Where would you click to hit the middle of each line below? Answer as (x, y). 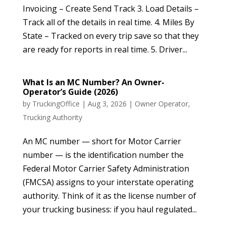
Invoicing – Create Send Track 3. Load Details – (110, 8)
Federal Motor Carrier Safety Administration (106, 168)
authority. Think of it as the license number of (109, 195)
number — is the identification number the (103, 155)
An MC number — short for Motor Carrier (102, 141)
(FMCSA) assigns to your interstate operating (108, 182)
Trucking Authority (52, 117)
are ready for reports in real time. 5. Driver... (105, 49)
